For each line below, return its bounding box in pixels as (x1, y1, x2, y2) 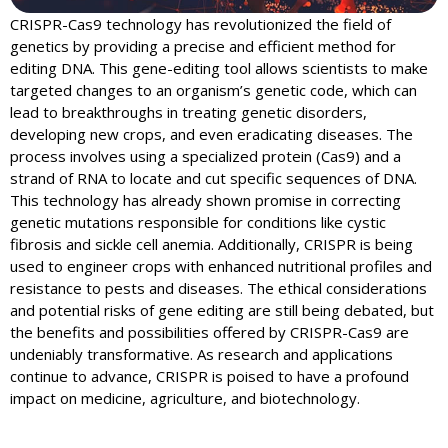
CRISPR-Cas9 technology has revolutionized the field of (10, 14, 391, 35)
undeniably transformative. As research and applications (10, 344, 393, 365)
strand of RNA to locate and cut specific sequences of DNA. (10, 168, 417, 189)
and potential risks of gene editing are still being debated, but (10, 300, 434, 321)
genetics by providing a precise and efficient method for (10, 36, 396, 57)
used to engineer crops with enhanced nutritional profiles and (10, 256, 432, 277)
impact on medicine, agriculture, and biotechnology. (10, 388, 360, 409)
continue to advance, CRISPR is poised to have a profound (10, 366, 409, 387)
